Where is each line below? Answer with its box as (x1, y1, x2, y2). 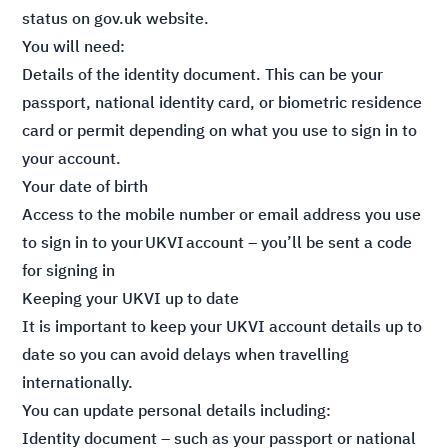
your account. (22, 148, 130, 168)
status (22, 8, 69, 28)
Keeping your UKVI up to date (22, 288, 240, 308)
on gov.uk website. (68, 8, 218, 28)
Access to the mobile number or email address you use (22, 204, 422, 224)
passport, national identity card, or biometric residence (22, 92, 423, 112)
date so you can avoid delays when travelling (22, 344, 350, 364)
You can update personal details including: (22, 400, 336, 420)
